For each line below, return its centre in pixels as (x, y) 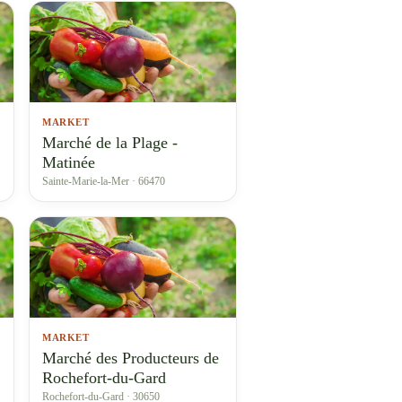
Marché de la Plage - (110, 143)
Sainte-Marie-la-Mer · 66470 (104, 181)
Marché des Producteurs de (131, 358)
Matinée (69, 162)
